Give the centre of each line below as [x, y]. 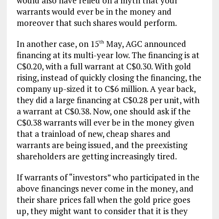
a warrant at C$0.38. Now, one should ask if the [103, 111]
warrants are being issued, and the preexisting [102, 145]
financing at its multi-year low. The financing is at [108, 55]
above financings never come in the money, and [105, 188]
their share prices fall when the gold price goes [103, 200]
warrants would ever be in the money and [94, 11]
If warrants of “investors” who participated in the [108, 177]
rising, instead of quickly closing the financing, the [109, 77]
